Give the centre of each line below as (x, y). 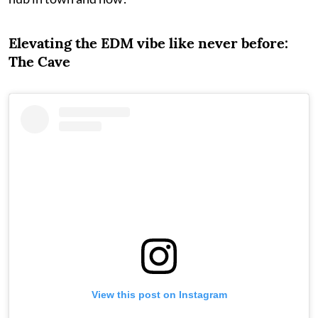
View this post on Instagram (159, 294)
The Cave (39, 61)
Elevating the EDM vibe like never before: (148, 43)
